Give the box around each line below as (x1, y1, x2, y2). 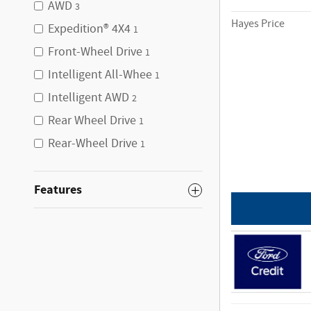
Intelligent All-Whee (48, 67, 152, 83)
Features (34, 181, 82, 199)
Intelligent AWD (48, 90, 129, 106)
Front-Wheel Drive (48, 44, 142, 60)
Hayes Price (231, 16, 285, 31)
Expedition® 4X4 (48, 21, 131, 37)
